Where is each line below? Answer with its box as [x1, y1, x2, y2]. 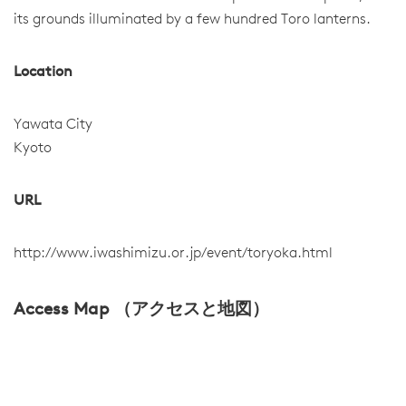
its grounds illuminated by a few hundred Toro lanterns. [14, 13, 371, 27]
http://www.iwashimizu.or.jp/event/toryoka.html [14, 246, 333, 261]
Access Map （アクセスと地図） [14, 301, 269, 319]
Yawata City [14, 118, 92, 132]
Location [14, 65, 72, 80]
